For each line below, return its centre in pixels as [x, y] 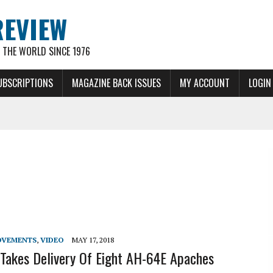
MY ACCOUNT [205, 83]
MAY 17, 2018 [93, 240]
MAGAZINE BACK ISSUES [116, 83]
